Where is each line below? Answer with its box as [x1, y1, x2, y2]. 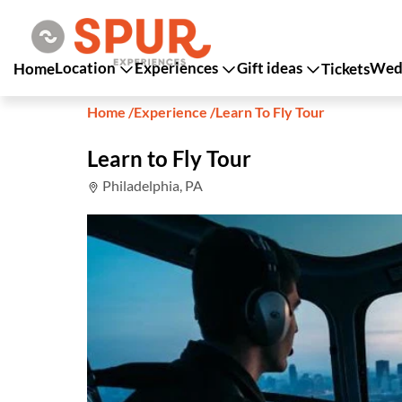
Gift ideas [237, 57, 305, 77]
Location [55, 57, 118, 77]
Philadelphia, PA [100, 177, 203, 194]
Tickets [321, 58, 370, 78]
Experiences [135, 57, 221, 77]
